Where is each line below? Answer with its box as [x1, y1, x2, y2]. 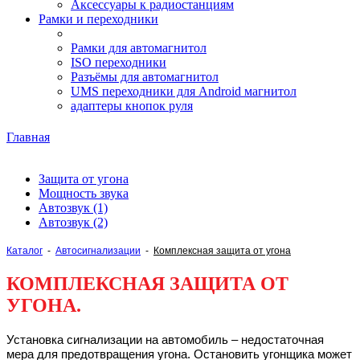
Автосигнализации [55, 245, 141, 257]
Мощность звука [39, 186, 129, 201]
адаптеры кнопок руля [71, 99, 193, 112]
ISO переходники [71, 55, 166, 69]
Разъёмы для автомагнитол [71, 70, 219, 84]
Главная [6, 130, 50, 145]
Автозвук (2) [39, 215, 108, 230]
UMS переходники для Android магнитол [71, 84, 297, 98]
